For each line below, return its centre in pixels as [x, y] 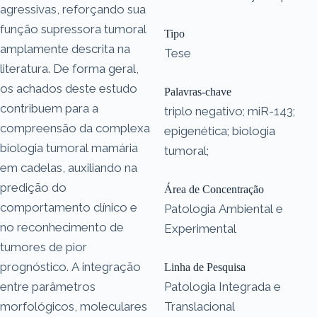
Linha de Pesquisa [205, 267]
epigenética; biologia [220, 131]
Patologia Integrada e [223, 286]
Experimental [200, 228]
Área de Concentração [214, 189]
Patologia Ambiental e [224, 208]
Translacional [200, 306]
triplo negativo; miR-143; [230, 111]
